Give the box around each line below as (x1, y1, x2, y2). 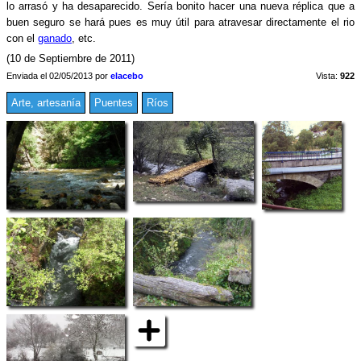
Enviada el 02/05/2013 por (6, 70, 110, 81)
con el (6, 31, 38, 44)
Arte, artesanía (11, 96, 81, 109)
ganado (38, 31, 72, 44)
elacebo (110, 70, 143, 81)
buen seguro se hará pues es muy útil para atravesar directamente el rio (6, 15, 355, 28)
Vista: (313, 70, 340, 81)
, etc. (72, 31, 96, 44)
